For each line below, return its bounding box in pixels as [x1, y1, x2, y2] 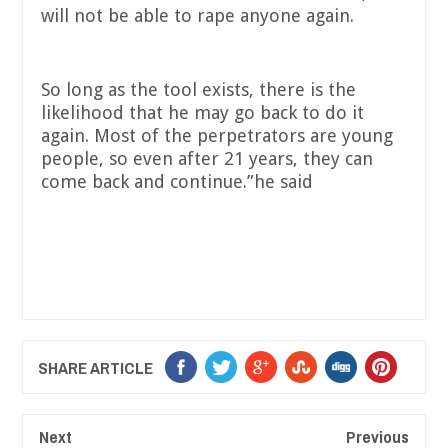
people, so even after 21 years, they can [41, 148, 373, 170]
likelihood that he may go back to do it [41, 102, 364, 124]
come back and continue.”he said [41, 171, 313, 193]
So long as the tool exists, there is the [41, 79, 356, 101]
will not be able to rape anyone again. [41, 5, 354, 27]
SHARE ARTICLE [38, 356, 153, 380]
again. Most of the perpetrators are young [41, 125, 393, 147]
